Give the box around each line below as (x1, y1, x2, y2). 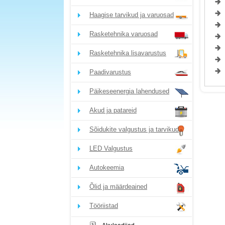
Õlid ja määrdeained (89, 183, 147, 190)
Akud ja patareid (89, 106, 137, 114)
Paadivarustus (89, 68, 131, 76)
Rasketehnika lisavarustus (89, 49, 166, 57)
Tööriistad (89, 202, 118, 209)
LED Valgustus (89, 145, 133, 152)
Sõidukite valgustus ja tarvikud (89, 126, 179, 133)
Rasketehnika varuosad (89, 30, 158, 38)
